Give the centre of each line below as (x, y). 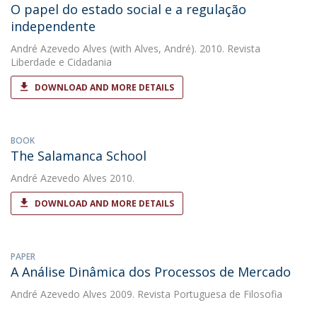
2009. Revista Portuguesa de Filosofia (195, 294)
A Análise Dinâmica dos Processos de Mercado (151, 272)
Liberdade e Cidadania (61, 62)
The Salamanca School (79, 156)
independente (53, 26)
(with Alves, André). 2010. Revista (184, 48)
